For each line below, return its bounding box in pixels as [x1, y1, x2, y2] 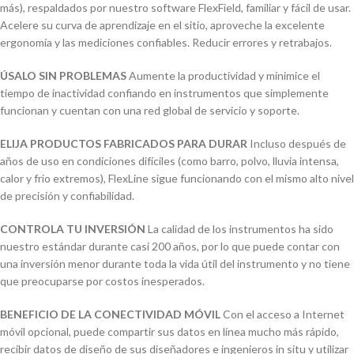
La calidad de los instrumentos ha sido [145, 222, 333, 235]
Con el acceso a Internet [220, 307, 345, 321]
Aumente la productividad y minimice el [126, 69, 320, 82]
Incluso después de [247, 137, 346, 150]
